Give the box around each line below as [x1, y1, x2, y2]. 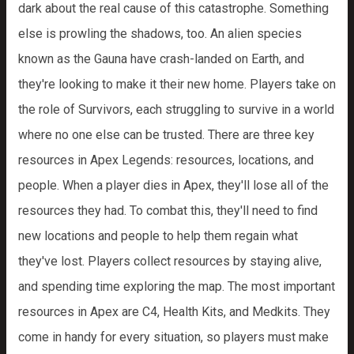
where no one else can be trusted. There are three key [18, 127, 314, 142]
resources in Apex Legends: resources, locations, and [18, 153, 314, 168]
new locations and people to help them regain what [18, 228, 298, 243]
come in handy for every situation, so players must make [18, 330, 329, 345]
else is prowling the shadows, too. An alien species [18, 26, 302, 41]
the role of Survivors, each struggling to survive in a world [18, 102, 334, 117]
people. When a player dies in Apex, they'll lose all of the [18, 178, 329, 193]
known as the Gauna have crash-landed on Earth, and [18, 51, 304, 66]
